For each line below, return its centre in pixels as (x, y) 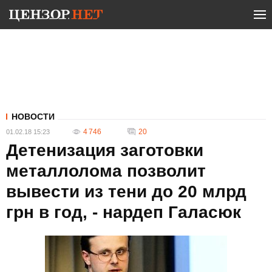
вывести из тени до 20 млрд (126, 192)
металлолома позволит (106, 171)
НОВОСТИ (33, 117)
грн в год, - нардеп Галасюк (124, 212)
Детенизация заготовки (105, 150)
